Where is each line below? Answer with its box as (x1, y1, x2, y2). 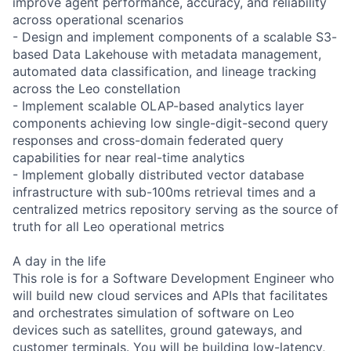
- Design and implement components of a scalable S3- (13, 28, 337, 45)
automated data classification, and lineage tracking (13, 63, 317, 79)
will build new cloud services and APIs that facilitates (13, 287, 327, 303)
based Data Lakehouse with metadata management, (13, 45, 321, 62)
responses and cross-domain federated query (13, 132, 284, 148)
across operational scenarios (13, 11, 183, 27)
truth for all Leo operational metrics (13, 218, 224, 234)
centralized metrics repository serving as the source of (13, 201, 338, 217)
